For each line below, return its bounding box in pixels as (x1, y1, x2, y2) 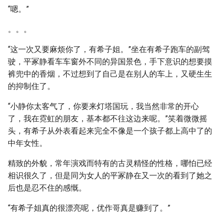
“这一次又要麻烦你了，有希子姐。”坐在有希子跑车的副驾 (8, 45, 210, 54)
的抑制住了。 (8, 82, 55, 91)
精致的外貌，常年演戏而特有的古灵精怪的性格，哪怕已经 (8, 159, 212, 168)
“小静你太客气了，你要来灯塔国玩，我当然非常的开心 (8, 102, 199, 111)
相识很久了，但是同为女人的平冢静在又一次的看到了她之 (8, 171, 212, 180)
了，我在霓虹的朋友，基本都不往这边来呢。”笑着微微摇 (8, 114, 207, 123)
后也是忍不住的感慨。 (8, 183, 86, 192)
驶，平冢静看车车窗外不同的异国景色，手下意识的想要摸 (8, 57, 212, 66)
